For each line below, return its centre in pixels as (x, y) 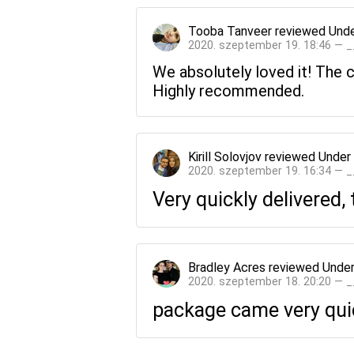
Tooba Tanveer (230, 31)
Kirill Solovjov (225, 156)
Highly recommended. (228, 90)
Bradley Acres (227, 267)
